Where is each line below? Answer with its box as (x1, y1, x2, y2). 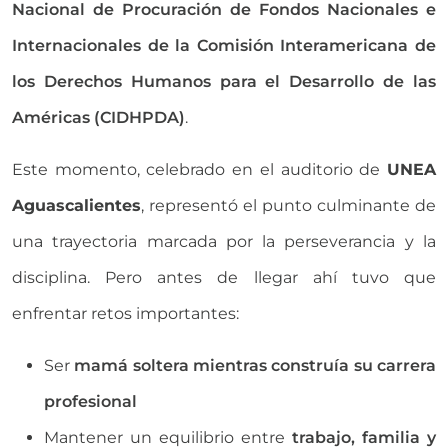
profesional (44, 391, 137, 411)
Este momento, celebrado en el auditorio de (12, 159, 387, 179)
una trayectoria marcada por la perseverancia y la (12, 231, 436, 251)
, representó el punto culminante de (141, 195, 436, 215)
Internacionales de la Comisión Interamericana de (12, 35, 436, 55)
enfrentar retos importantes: (12, 303, 239, 323)
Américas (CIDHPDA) (12, 107, 185, 127)
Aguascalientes (12, 195, 141, 215)
